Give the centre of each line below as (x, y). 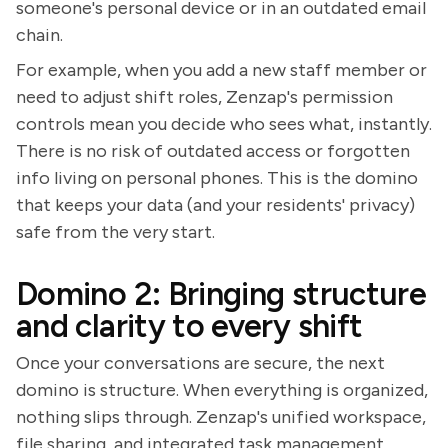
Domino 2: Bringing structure (221, 294)
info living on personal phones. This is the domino (217, 178)
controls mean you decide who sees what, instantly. (224, 124)
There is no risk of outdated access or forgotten (213, 151)
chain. (39, 35)
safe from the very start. (115, 232)
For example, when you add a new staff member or (221, 70)
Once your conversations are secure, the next (200, 363)
